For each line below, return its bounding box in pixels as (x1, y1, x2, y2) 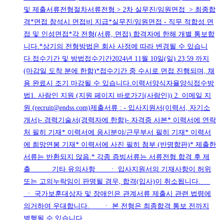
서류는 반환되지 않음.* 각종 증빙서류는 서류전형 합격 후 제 (24, 153, 210, 161)
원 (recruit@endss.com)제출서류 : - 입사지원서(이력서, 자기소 (24, 104, 210, 112)
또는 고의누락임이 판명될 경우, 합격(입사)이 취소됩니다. (24, 178, 210, 186)
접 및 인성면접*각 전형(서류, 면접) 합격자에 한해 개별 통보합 (24, 30, 215, 38)
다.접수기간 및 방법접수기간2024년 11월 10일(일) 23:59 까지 (24, 55, 209, 63)
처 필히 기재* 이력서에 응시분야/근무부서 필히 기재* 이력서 (24, 129, 211, 137)
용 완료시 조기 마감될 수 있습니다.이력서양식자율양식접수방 (24, 80, 214, 87)
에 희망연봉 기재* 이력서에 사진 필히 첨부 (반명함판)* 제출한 (24, 141, 216, 149)
